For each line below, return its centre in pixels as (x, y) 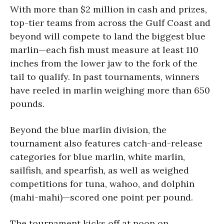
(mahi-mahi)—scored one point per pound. (101, 197)
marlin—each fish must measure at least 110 (104, 49)
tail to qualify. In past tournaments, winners (105, 76)
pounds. (27, 103)
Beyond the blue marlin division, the (88, 129)
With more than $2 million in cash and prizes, (108, 9)
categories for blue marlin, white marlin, (97, 156)
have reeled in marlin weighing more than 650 (110, 90)
